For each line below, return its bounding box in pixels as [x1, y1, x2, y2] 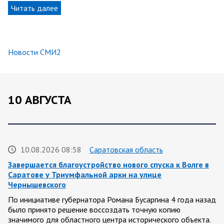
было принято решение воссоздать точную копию [8, 204, 180, 215]
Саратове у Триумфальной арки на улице [8, 169, 161, 180]
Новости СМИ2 [8, 47, 61, 57]
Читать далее [11, 3, 58, 13]
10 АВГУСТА [8, 92, 71, 108]
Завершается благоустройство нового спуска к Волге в [8, 159, 209, 170]
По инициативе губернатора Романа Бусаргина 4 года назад [8, 194, 216, 205]
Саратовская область [89, 144, 163, 155]
